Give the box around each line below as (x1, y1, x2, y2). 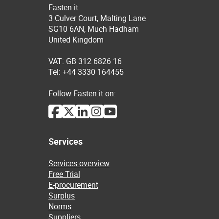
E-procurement (48, 179, 98, 190)
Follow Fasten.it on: (48, 88, 116, 99)
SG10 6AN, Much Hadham (48, 23, 139, 34)
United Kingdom (48, 34, 104, 45)
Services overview (48, 158, 109, 169)
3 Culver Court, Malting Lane (48, 13, 146, 23)
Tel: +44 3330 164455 (48, 66, 124, 77)
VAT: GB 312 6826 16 (48, 56, 122, 66)
